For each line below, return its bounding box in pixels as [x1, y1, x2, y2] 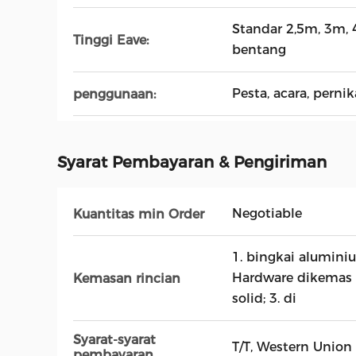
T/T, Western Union [232, 339, 352, 354]
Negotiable [232, 206, 302, 221]
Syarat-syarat [73, 332, 156, 347]
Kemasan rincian [73, 270, 180, 286]
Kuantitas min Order [73, 206, 204, 222]
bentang [232, 42, 286, 57]
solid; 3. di [232, 291, 296, 306]
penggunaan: [73, 86, 156, 102]
